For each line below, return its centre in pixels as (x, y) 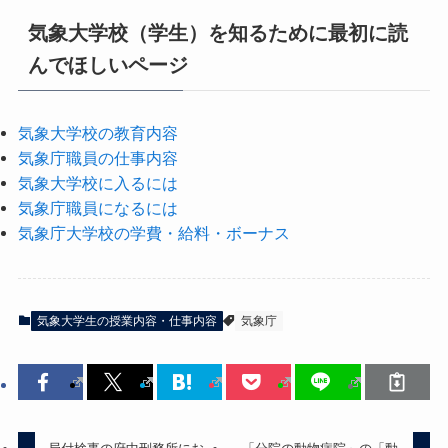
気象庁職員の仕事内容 (97, 157)
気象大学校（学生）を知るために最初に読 (217, 32)
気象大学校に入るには (97, 182)
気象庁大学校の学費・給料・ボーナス (153, 232)
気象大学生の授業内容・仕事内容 (126, 321)
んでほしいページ (107, 64)
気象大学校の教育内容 (97, 132)
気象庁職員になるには (97, 207)
